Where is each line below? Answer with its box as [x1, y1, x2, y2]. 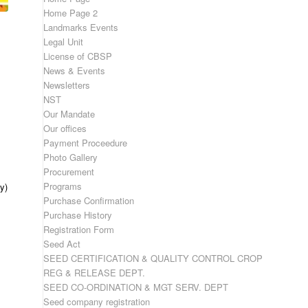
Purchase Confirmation [43, 194, 135, 207]
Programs [43, 179, 82, 192]
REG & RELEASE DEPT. [43, 266, 146, 279]
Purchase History [43, 208, 113, 221]
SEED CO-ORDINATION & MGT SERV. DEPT [43, 280, 229, 294]
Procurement [43, 165, 95, 178]
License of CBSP [43, 49, 113, 63]
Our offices [43, 122, 87, 135]
